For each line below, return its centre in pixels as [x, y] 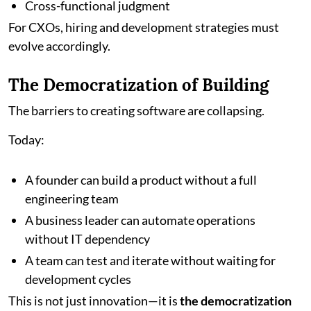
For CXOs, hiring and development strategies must [144, 27]
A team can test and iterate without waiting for [150, 260]
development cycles [78, 279]
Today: [26, 139]
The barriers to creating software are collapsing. [136, 110]
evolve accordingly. [59, 45]
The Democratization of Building [138, 85]
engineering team [72, 198]
